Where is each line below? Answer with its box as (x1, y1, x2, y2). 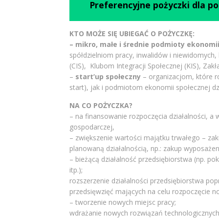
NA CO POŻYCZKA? (69, 100, 132, 110)
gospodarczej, (69, 122, 114, 131)
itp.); (69, 165, 83, 175)
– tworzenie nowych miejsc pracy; (69, 197, 176, 207)
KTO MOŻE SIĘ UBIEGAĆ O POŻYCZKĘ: (69, 28, 195, 38)
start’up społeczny (75, 71, 141, 81)
